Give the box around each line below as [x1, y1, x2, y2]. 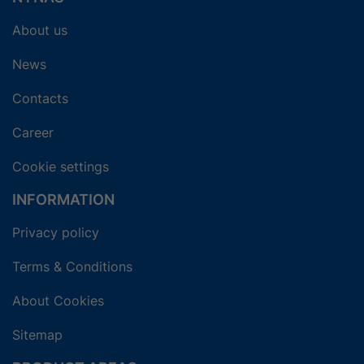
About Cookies [12, 292, 104, 310]
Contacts [12, 90, 68, 107]
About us [12, 22, 67, 39]
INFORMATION [12, 191, 115, 209]
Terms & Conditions [12, 258, 132, 275]
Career [12, 124, 54, 141]
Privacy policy [12, 224, 99, 241]
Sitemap [12, 327, 63, 344]
